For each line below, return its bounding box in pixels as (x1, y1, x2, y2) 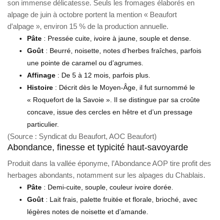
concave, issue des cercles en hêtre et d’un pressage (27, 108, 192, 116)
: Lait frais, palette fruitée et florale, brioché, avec (44, 195, 197, 203)
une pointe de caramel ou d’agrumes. (27, 58, 143, 67)
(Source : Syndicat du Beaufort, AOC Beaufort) (7, 132, 157, 140)
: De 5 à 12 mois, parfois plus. (55, 71, 150, 79)
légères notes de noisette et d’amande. (27, 207, 148, 216)
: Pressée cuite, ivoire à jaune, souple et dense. (42, 34, 191, 42)
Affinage (27, 71, 55, 79)
